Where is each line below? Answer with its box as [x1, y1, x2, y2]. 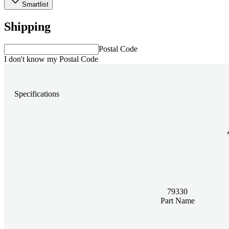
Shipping [4, 19, 51, 33]
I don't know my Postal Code [4, 54, 98, 63]
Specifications [14, 89, 59, 99]
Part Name [160, 196, 195, 205]
